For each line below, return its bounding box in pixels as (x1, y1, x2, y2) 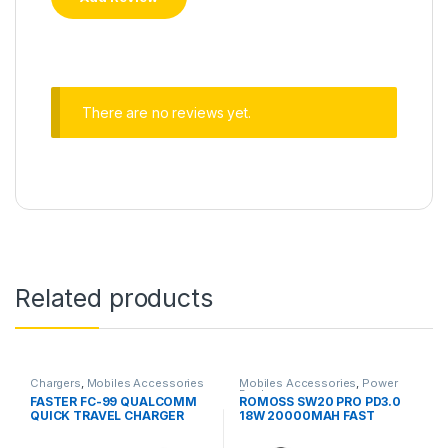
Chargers (29, 376, 81, 391)
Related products (15, 283, 213, 314)
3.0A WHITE (29, 422, 103, 438)
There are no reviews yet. (82, 103, 251, 121)
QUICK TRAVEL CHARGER (29, 408, 185, 424)
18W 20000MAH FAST (238, 408, 375, 424)
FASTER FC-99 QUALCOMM (29, 394, 198, 410)
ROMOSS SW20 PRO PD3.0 (238, 394, 402, 410)
